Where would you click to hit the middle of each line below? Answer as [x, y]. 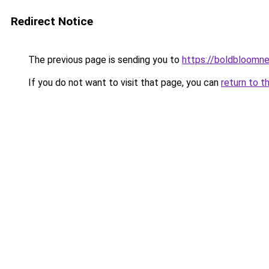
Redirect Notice [52, 21]
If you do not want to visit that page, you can [123, 83]
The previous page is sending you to [104, 60]
